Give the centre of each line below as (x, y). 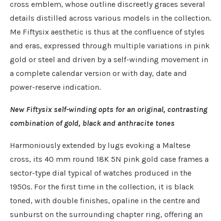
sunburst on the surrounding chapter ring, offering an (106, 215)
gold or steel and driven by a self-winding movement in (109, 60)
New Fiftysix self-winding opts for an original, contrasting (109, 110)
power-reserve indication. (55, 87)
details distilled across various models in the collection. (110, 18)
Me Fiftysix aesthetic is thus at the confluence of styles (107, 32)
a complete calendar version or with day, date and (98, 74)
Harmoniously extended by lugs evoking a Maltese (100, 146)
